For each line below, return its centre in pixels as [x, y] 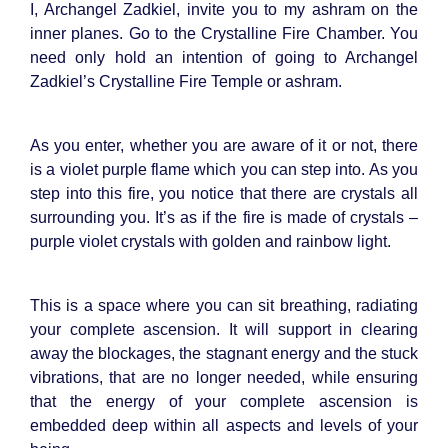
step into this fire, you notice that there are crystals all [224, 193]
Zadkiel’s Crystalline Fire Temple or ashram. [186, 81]
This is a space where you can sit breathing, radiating [224, 305]
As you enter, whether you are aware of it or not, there [224, 145]
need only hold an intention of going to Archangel [224, 57]
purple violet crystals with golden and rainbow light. [210, 241]
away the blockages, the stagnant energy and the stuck [224, 353]
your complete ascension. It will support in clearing [224, 329]
